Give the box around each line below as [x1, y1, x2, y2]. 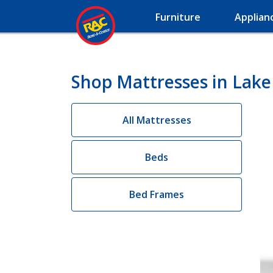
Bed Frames [129, 188, 184, 201]
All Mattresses [122, 113, 191, 127]
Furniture [155, 10, 200, 24]
